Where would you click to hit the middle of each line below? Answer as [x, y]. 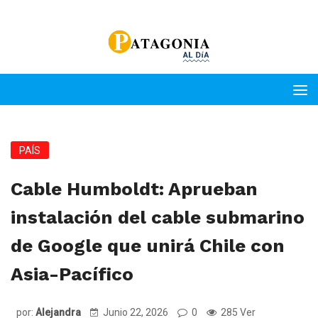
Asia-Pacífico [72, 274]
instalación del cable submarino [158, 217]
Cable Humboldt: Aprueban [134, 189]
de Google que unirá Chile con [148, 246]
